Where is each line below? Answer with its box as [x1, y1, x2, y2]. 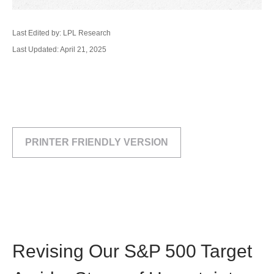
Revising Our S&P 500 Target [12, 241, 252, 261]
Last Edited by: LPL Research [12, 29, 111, 37]
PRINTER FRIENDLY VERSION [25, 137, 168, 147]
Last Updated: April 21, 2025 [12, 45, 106, 54]
